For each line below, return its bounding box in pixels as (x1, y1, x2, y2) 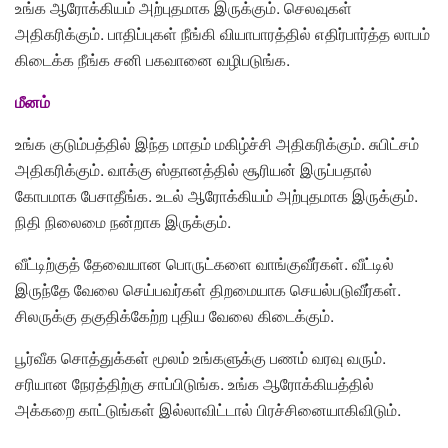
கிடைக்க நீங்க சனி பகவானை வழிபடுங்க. (15, 47, 290, 71)
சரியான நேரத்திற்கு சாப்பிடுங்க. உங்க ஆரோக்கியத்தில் (15, 371, 374, 395)
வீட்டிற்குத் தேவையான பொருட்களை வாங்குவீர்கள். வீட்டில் (15, 251, 394, 275)
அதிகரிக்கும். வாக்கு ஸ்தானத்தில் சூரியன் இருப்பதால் (15, 157, 372, 181)
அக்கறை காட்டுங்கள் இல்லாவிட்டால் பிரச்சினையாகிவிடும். (15, 397, 401, 421)
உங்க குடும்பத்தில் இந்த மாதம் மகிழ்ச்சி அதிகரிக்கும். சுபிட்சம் (15, 131, 419, 155)
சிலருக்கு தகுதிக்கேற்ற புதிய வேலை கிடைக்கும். (15, 303, 334, 327)
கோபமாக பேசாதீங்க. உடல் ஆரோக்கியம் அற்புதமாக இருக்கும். (15, 183, 418, 207)
